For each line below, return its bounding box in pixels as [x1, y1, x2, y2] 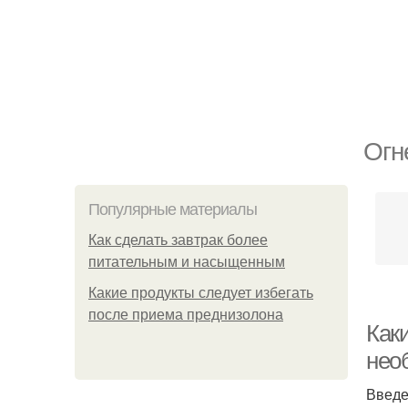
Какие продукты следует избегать [88, 285, 313, 301]
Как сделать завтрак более [88, 232, 268, 248]
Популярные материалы [88, 200, 257, 219]
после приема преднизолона [88, 307, 283, 322]
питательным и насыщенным [88, 254, 285, 270]
